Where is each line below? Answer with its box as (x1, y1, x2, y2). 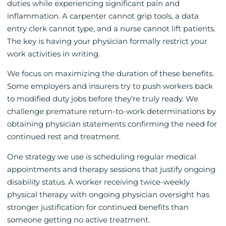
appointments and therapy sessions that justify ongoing (7, 164, 215, 174)
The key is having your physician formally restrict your (7, 36, 207, 46)
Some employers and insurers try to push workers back (7, 81, 213, 91)
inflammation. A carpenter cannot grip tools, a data (7, 11, 199, 21)
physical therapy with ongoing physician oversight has (7, 189, 209, 199)
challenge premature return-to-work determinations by (7, 106, 216, 117)
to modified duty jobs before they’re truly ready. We (7, 94, 198, 104)
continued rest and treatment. (7, 132, 121, 142)
